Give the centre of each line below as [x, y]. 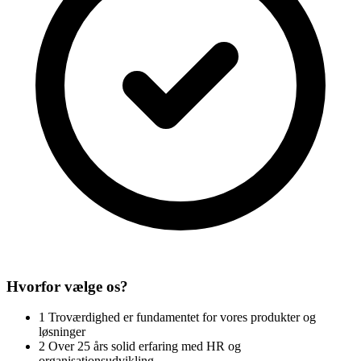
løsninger [62, 332]
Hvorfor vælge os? [67, 286]
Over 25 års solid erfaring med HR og [145, 346]
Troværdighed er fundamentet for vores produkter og [182, 317]
